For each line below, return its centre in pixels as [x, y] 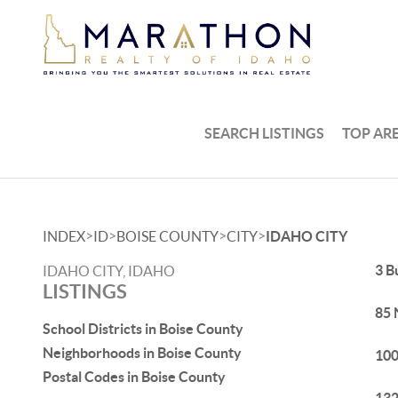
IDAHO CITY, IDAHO [109, 271]
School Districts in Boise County [143, 329]
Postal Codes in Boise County [134, 377]
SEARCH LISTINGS [265, 133]
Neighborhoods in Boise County [142, 353]
